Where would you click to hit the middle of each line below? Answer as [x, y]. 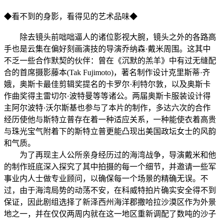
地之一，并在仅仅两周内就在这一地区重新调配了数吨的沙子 [110, 214]
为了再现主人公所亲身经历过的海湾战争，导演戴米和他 [110, 155]
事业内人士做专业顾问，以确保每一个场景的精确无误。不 [106, 178]
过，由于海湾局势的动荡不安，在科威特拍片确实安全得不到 [110, 190]
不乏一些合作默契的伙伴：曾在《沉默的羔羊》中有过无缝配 [110, 60]
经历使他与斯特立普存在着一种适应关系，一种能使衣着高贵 [110, 119]
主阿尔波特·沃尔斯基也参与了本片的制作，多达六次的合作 [107, 108]
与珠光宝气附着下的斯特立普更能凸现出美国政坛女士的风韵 [110, 131]
